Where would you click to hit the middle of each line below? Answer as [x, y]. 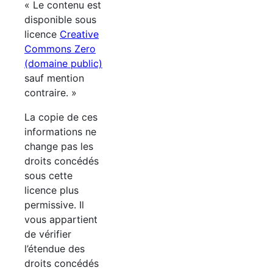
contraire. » [51, 93]
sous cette [48, 176]
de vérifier [48, 234]
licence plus [51, 190]
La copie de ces [61, 117]
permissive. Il [54, 205]
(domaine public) [63, 64]
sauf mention [54, 78]
